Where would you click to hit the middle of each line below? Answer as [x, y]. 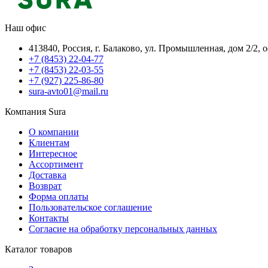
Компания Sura [35, 112]
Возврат [45, 186]
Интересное [53, 154]
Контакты [49, 218]
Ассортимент [56, 165]
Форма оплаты [59, 197]
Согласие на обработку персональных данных [123, 229]
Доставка [48, 175]
